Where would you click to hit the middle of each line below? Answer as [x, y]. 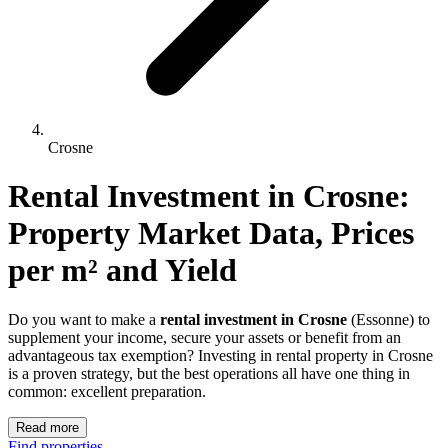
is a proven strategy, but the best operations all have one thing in [209, 373]
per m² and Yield [122, 270]
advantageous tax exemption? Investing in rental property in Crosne [220, 355]
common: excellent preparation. [107, 391]
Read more [47, 427]
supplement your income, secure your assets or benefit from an [204, 337]
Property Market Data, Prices [215, 233]
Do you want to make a [84, 319]
